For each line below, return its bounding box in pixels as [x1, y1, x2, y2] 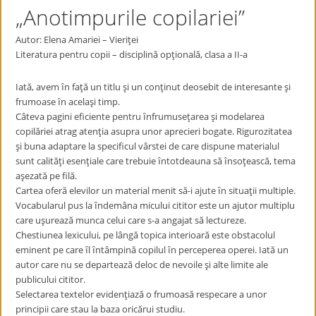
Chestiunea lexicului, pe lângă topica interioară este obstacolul [16, 229, 276, 241]
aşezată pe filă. [16, 169, 78, 182]
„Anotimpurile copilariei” [16, 3, 245, 32]
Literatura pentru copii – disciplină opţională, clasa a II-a [16, 48, 248, 61]
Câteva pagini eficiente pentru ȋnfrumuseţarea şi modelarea [16, 110, 265, 123]
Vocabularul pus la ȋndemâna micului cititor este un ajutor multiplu [16, 199, 296, 212]
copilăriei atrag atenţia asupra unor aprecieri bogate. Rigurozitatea [16, 125, 293, 138]
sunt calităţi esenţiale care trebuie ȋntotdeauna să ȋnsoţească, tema [16, 154, 296, 167]
